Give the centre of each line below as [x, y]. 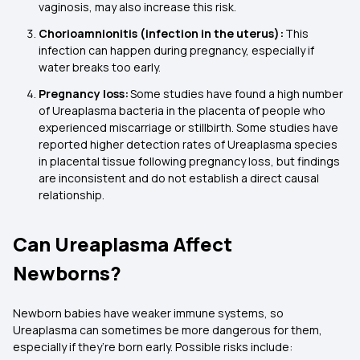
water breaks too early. [101, 67]
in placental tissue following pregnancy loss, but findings [189, 161]
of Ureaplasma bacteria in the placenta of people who [182, 110]
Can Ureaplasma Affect [123, 244]
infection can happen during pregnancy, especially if [176, 50]
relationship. [73, 195]
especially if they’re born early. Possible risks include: [154, 347]
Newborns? [67, 273]
